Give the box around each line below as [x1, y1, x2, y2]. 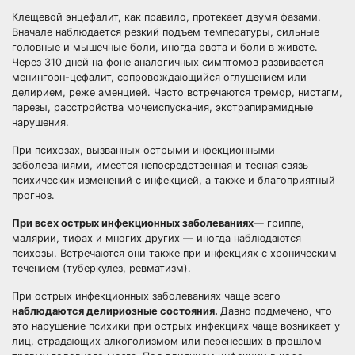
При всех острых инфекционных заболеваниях [12, 217, 254, 229]
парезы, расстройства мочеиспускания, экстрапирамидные [12, 101, 313, 113]
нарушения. [12, 116, 69, 128]
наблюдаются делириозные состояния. [12, 305, 220, 317]
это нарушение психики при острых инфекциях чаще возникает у [12, 320, 340, 332]
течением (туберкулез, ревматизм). [12, 262, 191, 274]
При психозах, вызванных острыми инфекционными [12, 144, 275, 156]
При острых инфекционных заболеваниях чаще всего [12, 290, 281, 302]
